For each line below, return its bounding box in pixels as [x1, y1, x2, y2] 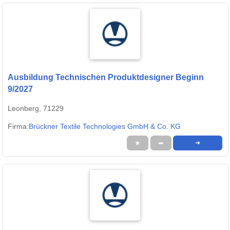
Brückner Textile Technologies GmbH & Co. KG [29, 122, 181, 130]
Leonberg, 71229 [8, 104, 64, 112]
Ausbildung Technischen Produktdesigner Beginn [8, 72, 204, 82]
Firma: [8, 122, 29, 130]
